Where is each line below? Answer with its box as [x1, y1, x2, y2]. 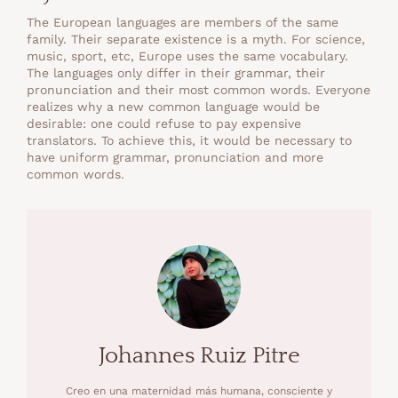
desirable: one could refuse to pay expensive [27, 116, 301, 131]
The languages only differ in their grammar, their [27, 66, 325, 81]
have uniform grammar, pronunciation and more [27, 150, 323, 165]
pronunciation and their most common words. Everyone [27, 83, 370, 98]
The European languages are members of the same [27, 15, 338, 30]
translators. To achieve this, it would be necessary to [27, 133, 352, 148]
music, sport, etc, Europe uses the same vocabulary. [27, 49, 348, 64]
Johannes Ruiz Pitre [98, 343, 300, 370]
